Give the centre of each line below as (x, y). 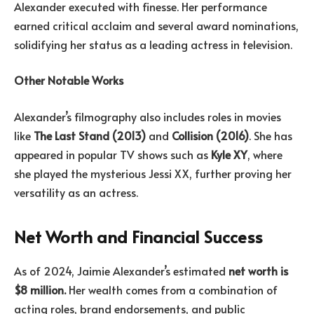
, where (265, 154)
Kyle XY (229, 154)
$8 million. (40, 289)
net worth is (258, 270)
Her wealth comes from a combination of (172, 289)
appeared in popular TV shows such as (112, 154)
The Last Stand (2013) (90, 135)
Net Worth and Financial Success (138, 236)
